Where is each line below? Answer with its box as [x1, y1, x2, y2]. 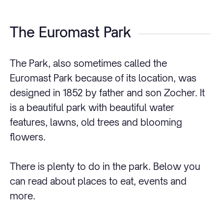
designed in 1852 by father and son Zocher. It [10, 87, 205, 99]
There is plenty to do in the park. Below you [10, 161, 200, 172]
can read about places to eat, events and [10, 175, 187, 187]
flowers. [10, 131, 46, 143]
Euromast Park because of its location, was [10, 72, 196, 84]
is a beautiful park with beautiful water [10, 102, 174, 113]
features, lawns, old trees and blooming [10, 116, 182, 128]
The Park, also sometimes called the [10, 57, 167, 69]
